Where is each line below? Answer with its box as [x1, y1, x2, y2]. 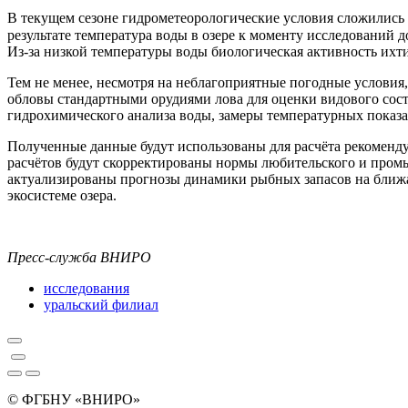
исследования [44, 280, 129, 296]
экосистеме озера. [7, 187, 117, 203]
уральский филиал [44, 296, 158, 312]
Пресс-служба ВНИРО [7, 249, 151, 265]
